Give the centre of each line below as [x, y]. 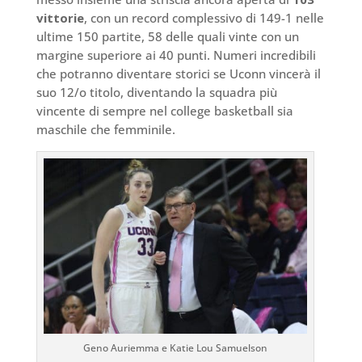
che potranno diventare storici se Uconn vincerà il [178, 73]
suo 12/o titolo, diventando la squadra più [156, 92]
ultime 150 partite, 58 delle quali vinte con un [167, 36]
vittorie [60, 17]
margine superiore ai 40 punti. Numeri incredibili [176, 55]
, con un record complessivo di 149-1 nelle [204, 17]
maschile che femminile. [105, 129]
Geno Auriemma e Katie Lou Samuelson [175, 348]
